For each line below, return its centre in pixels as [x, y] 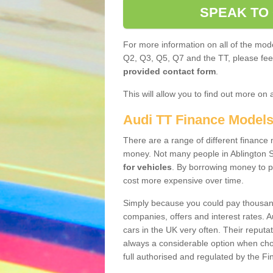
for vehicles [147, 167]
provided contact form [169, 71]
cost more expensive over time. [183, 180]
